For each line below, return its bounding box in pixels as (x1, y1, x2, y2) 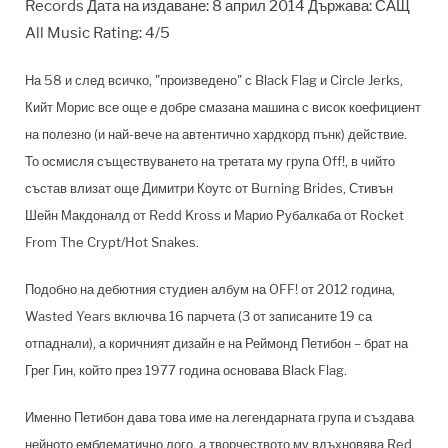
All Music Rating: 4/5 (25, 23, 170, 42)
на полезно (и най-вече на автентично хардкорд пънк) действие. (25, 125, 407, 142)
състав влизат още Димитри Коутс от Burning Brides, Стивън (25, 179, 393, 196)
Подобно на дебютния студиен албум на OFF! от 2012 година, (25, 280, 395, 297)
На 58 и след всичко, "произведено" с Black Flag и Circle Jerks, (25, 71, 403, 88)
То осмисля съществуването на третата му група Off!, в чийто (25, 152, 395, 169)
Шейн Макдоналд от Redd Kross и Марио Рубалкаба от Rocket (25, 206, 404, 223)
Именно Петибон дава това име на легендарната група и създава (25, 408, 414, 425)
